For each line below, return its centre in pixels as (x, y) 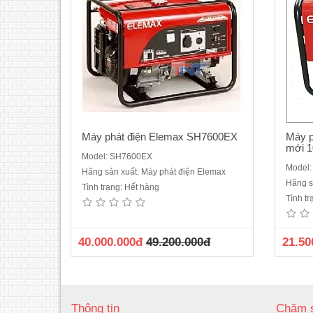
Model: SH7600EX (117, 156)
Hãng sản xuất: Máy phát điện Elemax (154, 172)
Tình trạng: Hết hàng (121, 187)
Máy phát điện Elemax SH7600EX (160, 136)
